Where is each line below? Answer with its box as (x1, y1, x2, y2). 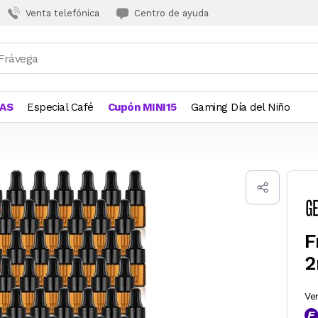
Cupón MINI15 (107, 101, 177, 114)
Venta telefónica (26, 7, 99, 18)
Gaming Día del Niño (190, 101, 290, 114)
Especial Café (27, 101, 94, 114)
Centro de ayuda (134, 7, 209, 18)
